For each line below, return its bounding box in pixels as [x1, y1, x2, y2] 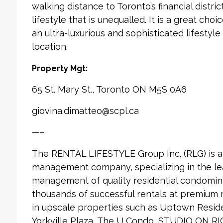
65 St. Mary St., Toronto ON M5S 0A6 [31, 84, 187, 95]
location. [31, 41, 70, 52]
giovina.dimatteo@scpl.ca [31, 106, 139, 116]
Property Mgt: [31, 64, 88, 73]
